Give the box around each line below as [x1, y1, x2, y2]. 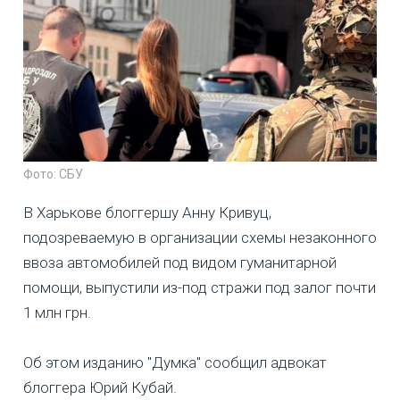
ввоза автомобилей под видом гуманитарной [23, 254, 337, 272]
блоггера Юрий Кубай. [23, 379, 177, 397]
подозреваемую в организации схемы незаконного [23, 229, 377, 247]
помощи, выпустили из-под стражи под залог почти [23, 279, 376, 297]
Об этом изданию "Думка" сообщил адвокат [23, 354, 327, 372]
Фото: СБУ [23, 167, 83, 182]
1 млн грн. [23, 304, 91, 322]
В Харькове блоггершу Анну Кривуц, [23, 204, 271, 222]
